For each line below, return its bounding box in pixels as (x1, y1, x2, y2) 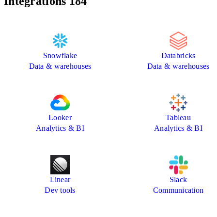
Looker (48, 113, 72, 122)
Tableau (166, 113, 191, 122)
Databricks (161, 51, 196, 60)
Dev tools (45, 186, 76, 195)
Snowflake (43, 51, 77, 60)
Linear (49, 175, 71, 184)
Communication (153, 186, 204, 195)
